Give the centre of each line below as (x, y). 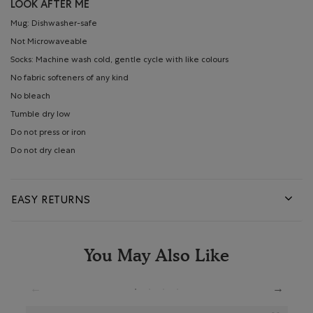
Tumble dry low (41, 116)
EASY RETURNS (51, 201)
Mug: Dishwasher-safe (54, 25)
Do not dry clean (43, 152)
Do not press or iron (48, 134)
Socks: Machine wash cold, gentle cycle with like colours (119, 61)
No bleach (30, 97)
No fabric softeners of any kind (70, 79)
